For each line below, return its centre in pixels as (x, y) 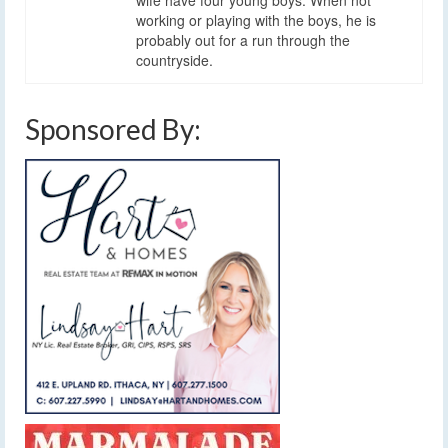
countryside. (174, 59)
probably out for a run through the (243, 39)
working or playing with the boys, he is (256, 19)
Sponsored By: (113, 128)
